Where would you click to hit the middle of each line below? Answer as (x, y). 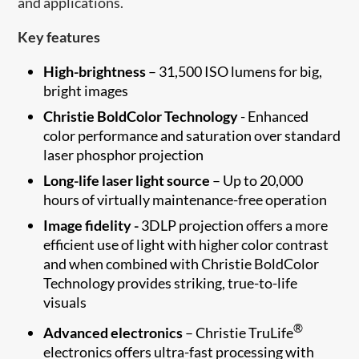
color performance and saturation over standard (192, 135)
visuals (65, 302)
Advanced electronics (113, 332)
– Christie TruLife (238, 332)
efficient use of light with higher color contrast (186, 244)
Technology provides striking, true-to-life (171, 282)
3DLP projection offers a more (234, 225)
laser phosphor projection (124, 154)
